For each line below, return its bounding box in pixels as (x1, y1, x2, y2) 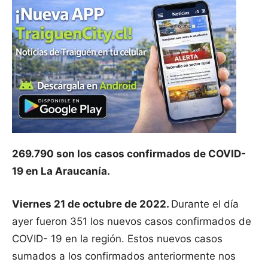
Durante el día (171, 198, 239, 211)
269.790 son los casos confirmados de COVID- (12, 148, 246, 160)
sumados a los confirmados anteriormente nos (12, 250, 236, 263)
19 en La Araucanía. (12, 165, 110, 178)
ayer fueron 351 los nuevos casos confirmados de (12, 215, 251, 228)
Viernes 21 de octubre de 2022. (12, 198, 171, 211)
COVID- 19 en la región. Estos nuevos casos (12, 233, 223, 245)
